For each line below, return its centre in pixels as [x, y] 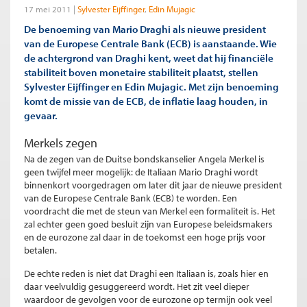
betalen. [40, 250]
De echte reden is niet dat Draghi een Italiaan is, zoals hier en [146, 274]
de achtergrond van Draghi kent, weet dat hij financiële [149, 58]
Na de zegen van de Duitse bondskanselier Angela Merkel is [144, 159]
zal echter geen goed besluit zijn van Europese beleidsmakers [148, 224]
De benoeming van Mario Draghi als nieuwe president [145, 29]
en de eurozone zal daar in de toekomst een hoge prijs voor [145, 237]
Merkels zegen [61, 143]
